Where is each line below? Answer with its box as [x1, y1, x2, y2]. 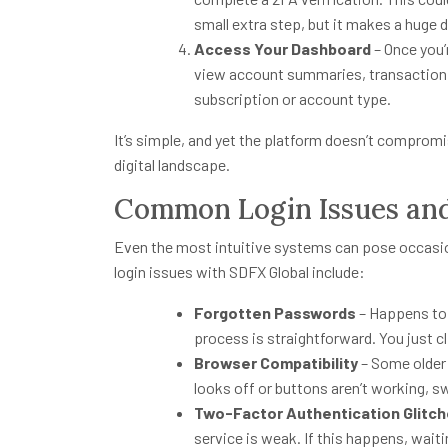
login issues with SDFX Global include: [114, 262, 365, 282]
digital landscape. [114, 155, 230, 175]
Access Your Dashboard [194, 39, 371, 59]
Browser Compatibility [194, 353, 358, 373]
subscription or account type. [194, 89, 391, 109]
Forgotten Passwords [194, 303, 356, 323]
